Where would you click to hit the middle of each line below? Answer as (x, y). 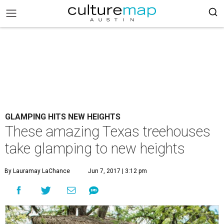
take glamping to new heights (95, 148)
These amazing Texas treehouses (108, 131)
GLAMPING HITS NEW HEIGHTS (63, 117)
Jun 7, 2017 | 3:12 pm (117, 171)
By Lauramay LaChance (37, 171)
